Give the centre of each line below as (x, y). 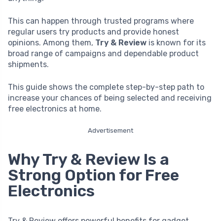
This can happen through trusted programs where (101, 21)
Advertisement (110, 130)
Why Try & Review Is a (89, 159)
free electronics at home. (55, 109)
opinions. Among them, (52, 42)
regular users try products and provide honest (93, 32)
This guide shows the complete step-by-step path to (106, 87)
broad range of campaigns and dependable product (103, 53)
